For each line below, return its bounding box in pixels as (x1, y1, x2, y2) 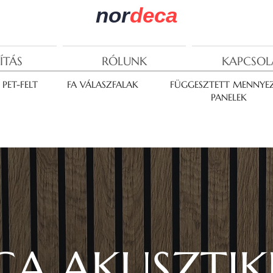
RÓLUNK (102, 54, 147, 68)
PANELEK (211, 91, 247, 103)
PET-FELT (2, 79, 38, 90)
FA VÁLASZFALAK (66, 79, 138, 90)
